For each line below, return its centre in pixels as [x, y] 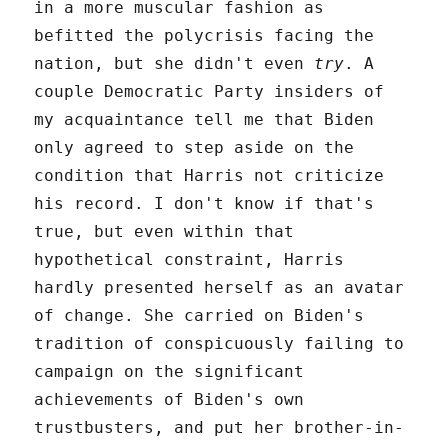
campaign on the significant [169, 371]
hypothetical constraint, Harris [189, 259]
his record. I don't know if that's [204, 203]
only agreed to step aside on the [194, 147]
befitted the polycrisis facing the [204, 35]
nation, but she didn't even [174, 63]
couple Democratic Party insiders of [209, 91]
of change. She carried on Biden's [199, 315]
